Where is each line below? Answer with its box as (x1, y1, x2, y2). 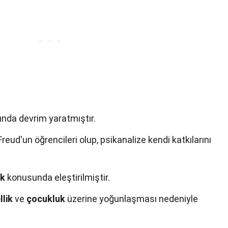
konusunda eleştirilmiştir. (5, 172, 110, 183)
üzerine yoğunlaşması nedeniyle (65, 193, 198, 204)
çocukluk (26, 193, 65, 204)
